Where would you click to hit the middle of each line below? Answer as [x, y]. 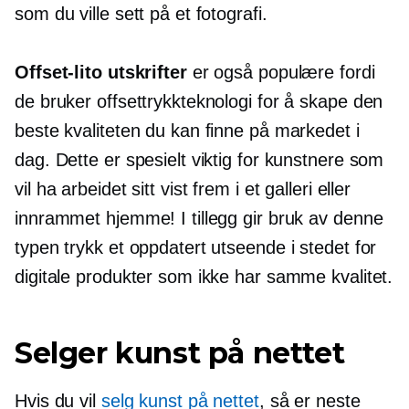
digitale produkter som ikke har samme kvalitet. [204, 277]
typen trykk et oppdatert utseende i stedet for [196, 248]
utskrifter [144, 73]
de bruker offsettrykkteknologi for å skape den [199, 102]
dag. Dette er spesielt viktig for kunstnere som [199, 160]
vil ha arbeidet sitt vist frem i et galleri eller [183, 189]
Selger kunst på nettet [180, 353]
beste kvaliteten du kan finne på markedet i [187, 131]
